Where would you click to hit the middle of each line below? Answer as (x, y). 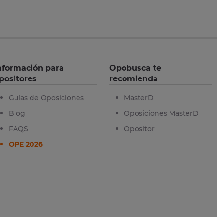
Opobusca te (136, 68)
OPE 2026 (25, 144)
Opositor (139, 129)
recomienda (134, 78)
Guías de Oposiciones (46, 98)
